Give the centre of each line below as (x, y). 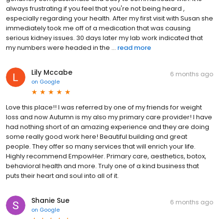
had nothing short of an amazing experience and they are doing (108, 127)
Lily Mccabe (52, 72)
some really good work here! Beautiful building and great (97, 136)
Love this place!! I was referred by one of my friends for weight (104, 107)
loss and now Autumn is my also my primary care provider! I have (109, 117)
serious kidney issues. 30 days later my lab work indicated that (104, 38)
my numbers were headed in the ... (61, 47)
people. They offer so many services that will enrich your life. (101, 146)
